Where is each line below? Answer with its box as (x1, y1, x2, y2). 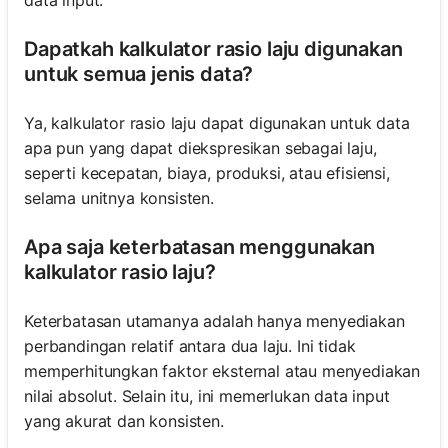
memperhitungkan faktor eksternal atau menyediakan (24, 361, 421, 382)
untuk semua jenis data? (24, 62, 254, 87)
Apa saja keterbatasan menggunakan (24, 235, 375, 260)
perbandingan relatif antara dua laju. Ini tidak (24, 336, 356, 357)
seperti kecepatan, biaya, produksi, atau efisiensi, (24, 163, 390, 184)
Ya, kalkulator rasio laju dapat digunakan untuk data (24, 113, 410, 134)
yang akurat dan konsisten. (24, 411, 224, 432)
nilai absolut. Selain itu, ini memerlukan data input (24, 386, 390, 407)
